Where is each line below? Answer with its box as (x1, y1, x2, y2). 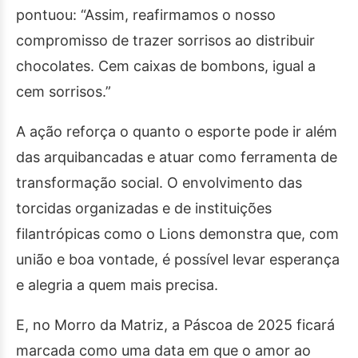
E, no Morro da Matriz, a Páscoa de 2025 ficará (16, 316, 335, 333)
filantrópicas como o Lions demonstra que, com (16, 225, 339, 242)
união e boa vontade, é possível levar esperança (16, 251, 340, 268)
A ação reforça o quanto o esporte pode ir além (16, 123, 337, 140)
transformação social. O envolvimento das (16, 174, 302, 191)
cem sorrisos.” (16, 83, 111, 100)
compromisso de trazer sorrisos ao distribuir (16, 32, 315, 49)
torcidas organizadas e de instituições (16, 200, 272, 217)
